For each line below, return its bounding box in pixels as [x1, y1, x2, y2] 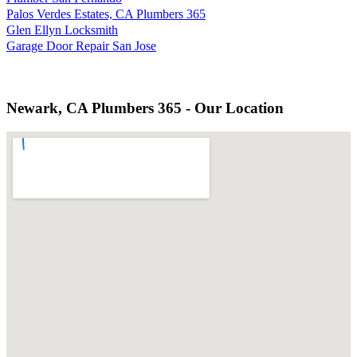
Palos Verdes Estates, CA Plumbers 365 [6, 6, 206, 21]
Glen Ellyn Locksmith [6, 22, 118, 37]
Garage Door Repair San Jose [6, 38, 156, 53]
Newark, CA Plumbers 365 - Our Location [6, 100, 284, 117]
